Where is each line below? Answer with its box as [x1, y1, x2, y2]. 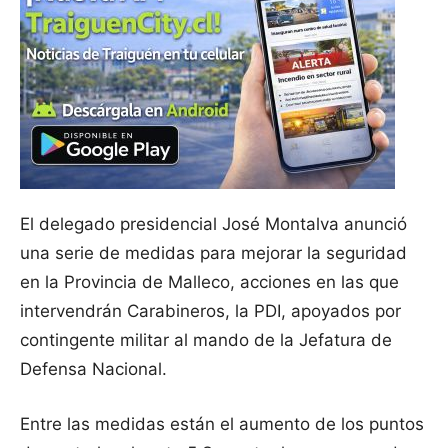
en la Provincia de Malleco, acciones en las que [20, 272, 399, 293]
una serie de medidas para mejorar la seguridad [20, 243, 407, 264]
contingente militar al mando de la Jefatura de [20, 330, 392, 351]
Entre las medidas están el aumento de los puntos [20, 414, 424, 435]
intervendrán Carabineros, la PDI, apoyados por [20, 301, 401, 322]
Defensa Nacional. [20, 359, 167, 380]
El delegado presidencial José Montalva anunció [20, 214, 407, 235]
